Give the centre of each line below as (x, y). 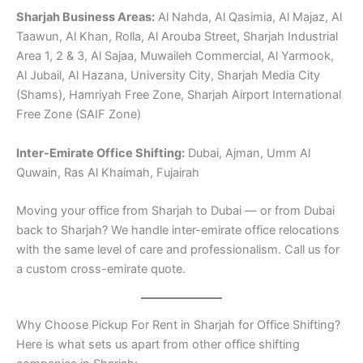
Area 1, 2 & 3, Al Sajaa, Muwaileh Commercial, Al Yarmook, (175, 56)
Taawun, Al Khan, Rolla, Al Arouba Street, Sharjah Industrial (177, 37)
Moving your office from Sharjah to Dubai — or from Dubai (175, 211)
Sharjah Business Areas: (85, 17)
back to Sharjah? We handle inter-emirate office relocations (178, 230)
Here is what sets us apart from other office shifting (158, 345)
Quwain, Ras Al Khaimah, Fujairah (108, 172)
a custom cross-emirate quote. (101, 269)
